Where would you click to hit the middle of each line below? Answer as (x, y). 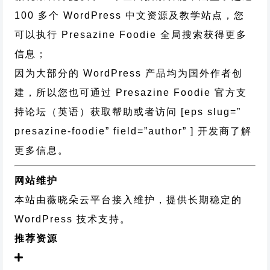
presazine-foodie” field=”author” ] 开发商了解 (133, 131)
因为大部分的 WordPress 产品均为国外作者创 (129, 73)
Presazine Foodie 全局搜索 (131, 35)
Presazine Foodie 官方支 (182, 93)
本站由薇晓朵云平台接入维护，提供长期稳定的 (129, 200)
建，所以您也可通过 (65, 93)
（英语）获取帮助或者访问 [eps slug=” (144, 112)
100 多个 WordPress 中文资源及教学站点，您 (130, 15)
